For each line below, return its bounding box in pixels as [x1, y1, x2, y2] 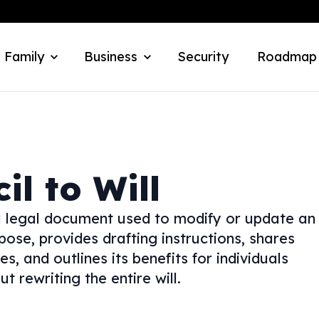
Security [177, 48, 229, 65]
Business [84, 48, 137, 65]
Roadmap [257, 48, 317, 65]
